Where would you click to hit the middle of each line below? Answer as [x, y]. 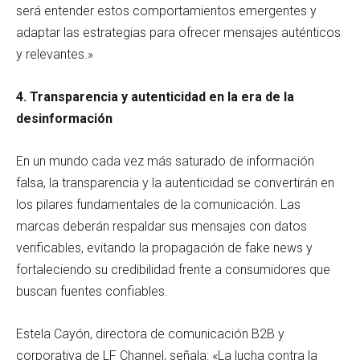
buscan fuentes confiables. [92, 291]
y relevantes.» [55, 54]
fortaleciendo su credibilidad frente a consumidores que [173, 269]
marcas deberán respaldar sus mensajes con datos [162, 226]
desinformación [64, 118]
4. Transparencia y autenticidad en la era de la [155, 96]
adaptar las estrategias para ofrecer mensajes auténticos [178, 32]
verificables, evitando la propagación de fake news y [164, 247]
